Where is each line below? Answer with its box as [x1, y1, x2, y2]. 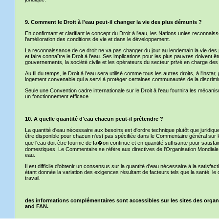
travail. [25, 175, 41, 181]
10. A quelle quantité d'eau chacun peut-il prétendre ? [25, 116, 163, 122]
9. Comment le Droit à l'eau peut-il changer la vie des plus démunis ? [25, 19, 202, 25]
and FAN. [25, 203, 48, 209]
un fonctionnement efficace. [25, 93, 90, 99]
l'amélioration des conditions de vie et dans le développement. [25, 36, 170, 42]
